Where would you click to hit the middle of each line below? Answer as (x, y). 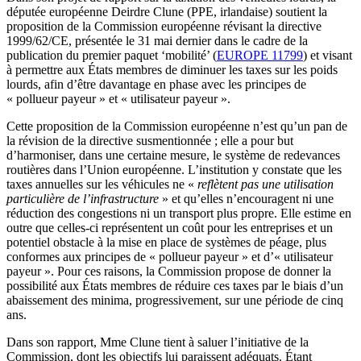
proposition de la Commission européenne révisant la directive (164, 26)
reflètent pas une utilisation (266, 184)
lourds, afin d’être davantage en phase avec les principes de (156, 84)
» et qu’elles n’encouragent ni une (246, 199)
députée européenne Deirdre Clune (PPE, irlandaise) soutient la (167, 12)
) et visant (328, 55)
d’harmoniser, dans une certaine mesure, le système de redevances (173, 155)
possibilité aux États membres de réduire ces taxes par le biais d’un (175, 286)
